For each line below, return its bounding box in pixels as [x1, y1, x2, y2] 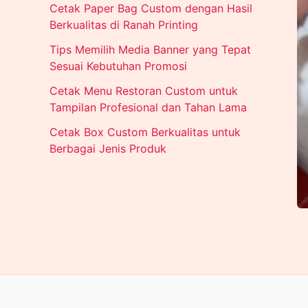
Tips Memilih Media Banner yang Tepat [49, 43, 251, 57]
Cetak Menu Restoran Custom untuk [49, 84, 238, 98]
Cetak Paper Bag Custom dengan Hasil [49, 1, 252, 16]
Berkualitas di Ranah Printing [49, 18, 198, 32]
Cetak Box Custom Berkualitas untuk [49, 125, 241, 140]
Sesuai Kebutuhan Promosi [49, 59, 187, 74]
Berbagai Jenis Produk [49, 142, 166, 156]
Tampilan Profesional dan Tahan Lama [49, 100, 247, 115]
